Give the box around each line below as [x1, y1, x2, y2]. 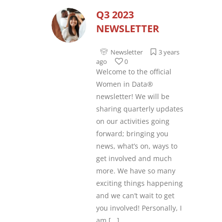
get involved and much [96, 154, 172, 163]
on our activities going [96, 116, 169, 126]
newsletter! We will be [96, 92, 169, 101]
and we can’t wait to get [96, 191, 174, 200]
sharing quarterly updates [96, 104, 183, 113]
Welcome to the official [96, 67, 171, 76]
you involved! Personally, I [96, 203, 182, 213]
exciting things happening [96, 178, 183, 188]
